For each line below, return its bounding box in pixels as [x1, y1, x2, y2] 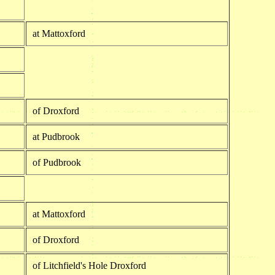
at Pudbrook [32, 131, 80, 142]
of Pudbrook [32, 157, 81, 168]
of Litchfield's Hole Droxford [32, 260, 146, 271]
